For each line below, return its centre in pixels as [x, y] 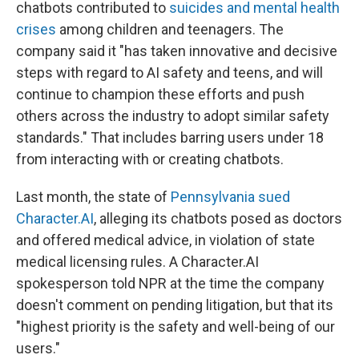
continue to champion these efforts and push [160, 94]
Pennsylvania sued [230, 196]
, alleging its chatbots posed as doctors [218, 218]
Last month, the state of [93, 196]
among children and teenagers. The [170, 29]
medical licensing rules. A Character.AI [137, 261]
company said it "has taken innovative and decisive [177, 50]
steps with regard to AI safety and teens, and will [169, 72]
